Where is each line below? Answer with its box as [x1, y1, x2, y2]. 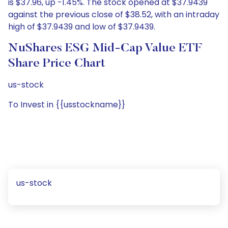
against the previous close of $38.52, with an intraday [8, 9, 219, 20]
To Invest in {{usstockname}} [8, 99, 125, 110]
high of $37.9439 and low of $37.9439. [8, 21, 155, 33]
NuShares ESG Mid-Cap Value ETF [8, 42, 202, 54]
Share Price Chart [8, 58, 105, 70]
